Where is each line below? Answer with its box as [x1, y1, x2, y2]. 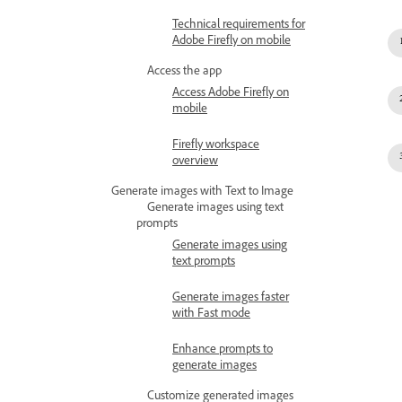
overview [172, 153, 218, 171]
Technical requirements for [172, 17, 305, 35]
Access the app [147, 64, 222, 82]
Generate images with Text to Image [111, 184, 293, 202]
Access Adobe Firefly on [172, 85, 289, 103]
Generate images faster [172, 290, 289, 308]
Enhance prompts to [172, 342, 273, 360]
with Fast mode [172, 306, 250, 324]
